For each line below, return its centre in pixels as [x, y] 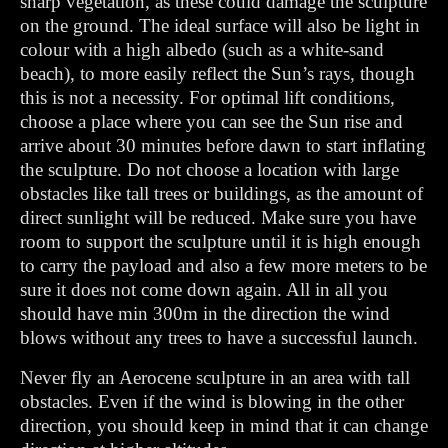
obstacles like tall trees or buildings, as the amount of [221, 193]
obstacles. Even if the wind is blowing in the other [212, 401]
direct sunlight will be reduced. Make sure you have [218, 217]
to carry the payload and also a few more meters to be [223, 265]
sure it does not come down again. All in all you [204, 289]
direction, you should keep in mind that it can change [224, 425]
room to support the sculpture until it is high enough [220, 241]
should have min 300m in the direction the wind [205, 313]
